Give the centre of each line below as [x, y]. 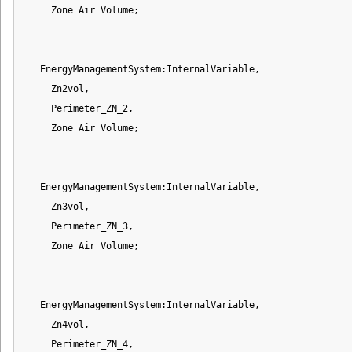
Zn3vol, [57, 206]
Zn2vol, [57, 88]
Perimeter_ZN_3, [79, 226]
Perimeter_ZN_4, [79, 344]
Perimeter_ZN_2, [79, 108]
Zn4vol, [57, 324]
